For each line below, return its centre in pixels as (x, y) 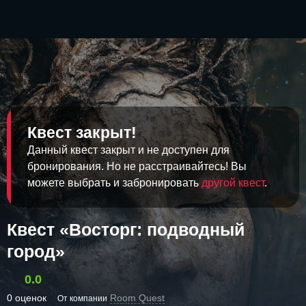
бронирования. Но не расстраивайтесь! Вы (137, 166)
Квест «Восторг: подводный (126, 229)
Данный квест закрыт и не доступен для (128, 150)
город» (36, 251)
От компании (82, 298)
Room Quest (137, 298)
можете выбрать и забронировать (114, 183)
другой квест (233, 183)
